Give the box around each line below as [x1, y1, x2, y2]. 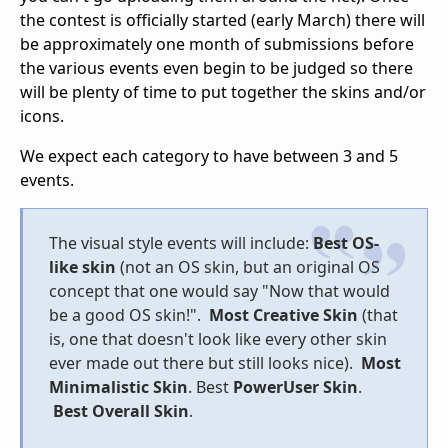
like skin [49, 256, 120, 279]
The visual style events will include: [49, 232, 313, 255]
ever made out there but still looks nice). [49, 352, 361, 375]
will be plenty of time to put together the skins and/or [20, 81, 426, 104]
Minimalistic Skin [49, 376, 188, 399]
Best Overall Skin [49, 400, 189, 423]
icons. [20, 105, 68, 128]
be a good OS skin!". [49, 304, 209, 327]
